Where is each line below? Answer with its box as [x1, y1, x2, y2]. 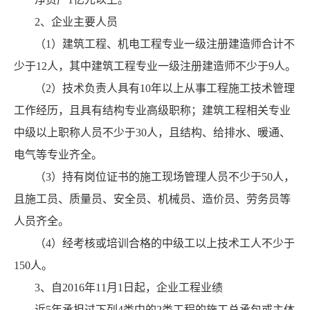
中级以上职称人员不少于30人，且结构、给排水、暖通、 [14, 127, 291, 139]
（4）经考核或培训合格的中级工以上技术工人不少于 [35, 237, 295, 250]
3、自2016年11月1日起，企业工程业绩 [35, 282, 223, 294]
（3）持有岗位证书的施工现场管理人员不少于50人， [35, 171, 295, 183]
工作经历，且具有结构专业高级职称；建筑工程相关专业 [14, 104, 291, 117]
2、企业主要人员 [35, 16, 118, 28]
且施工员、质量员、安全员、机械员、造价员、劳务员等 [14, 193, 291, 206]
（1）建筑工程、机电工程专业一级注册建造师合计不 [35, 38, 295, 51]
